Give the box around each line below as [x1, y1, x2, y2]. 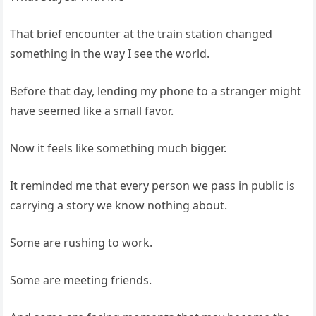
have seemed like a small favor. [10, 103, 174, 119]
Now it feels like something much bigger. [10, 140, 227, 156]
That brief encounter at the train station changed [10, 26, 273, 42]
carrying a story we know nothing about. [10, 197, 228, 213]
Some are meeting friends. [10, 272, 152, 288]
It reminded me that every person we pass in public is [10, 178, 296, 193]
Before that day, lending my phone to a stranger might [10, 83, 302, 99]
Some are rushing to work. [10, 235, 153, 250]
